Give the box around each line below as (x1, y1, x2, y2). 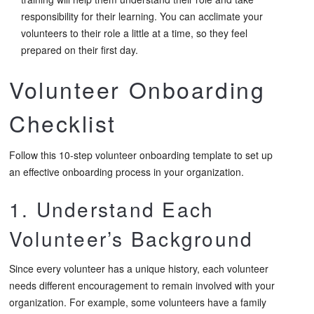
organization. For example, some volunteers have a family (9, 295, 266, 310)
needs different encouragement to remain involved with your (9, 278, 275, 293)
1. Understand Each (9, 195, 214, 224)
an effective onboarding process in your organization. (9, 165, 244, 179)
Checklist (9, 107, 117, 139)
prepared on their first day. (21, 43, 138, 57)
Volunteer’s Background (9, 224, 254, 253)
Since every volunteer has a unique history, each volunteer (9, 261, 268, 276)
